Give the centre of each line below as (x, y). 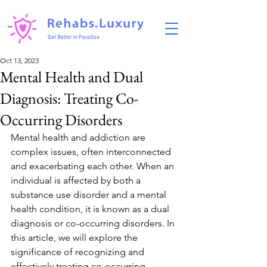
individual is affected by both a (77, 180)
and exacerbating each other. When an (94, 166)
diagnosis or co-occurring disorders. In (94, 223)
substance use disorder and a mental (90, 195)
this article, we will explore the (75, 237)
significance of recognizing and (79, 252)
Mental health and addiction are (79, 137)
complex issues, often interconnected (92, 152)
